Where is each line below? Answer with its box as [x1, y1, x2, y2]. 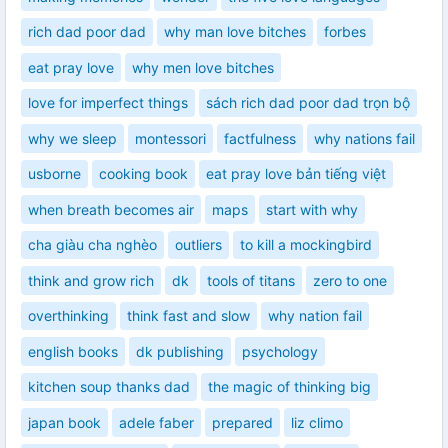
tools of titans [207, 271, 295, 289]
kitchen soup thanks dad [28, 378, 190, 396]
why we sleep [28, 129, 117, 147]
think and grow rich [28, 271, 154, 289]
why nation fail [268, 307, 362, 325]
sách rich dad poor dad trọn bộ [206, 94, 410, 112]
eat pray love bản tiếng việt [206, 165, 386, 183]
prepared [212, 413, 273, 431]
